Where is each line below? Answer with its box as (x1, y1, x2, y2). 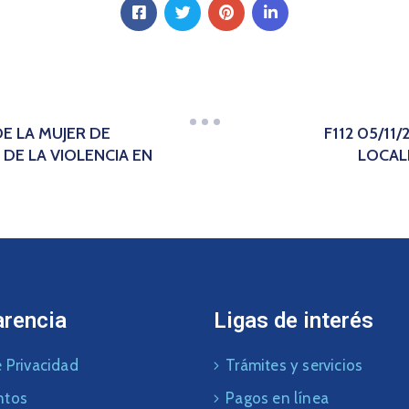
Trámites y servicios (225, 355, 363, 374)
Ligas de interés (214, 307, 373, 333)
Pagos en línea (225, 388, 330, 407)
